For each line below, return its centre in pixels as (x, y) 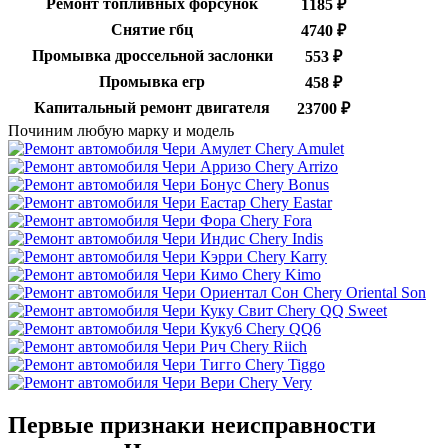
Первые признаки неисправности (192, 425)
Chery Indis (284, 239)
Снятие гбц (152, 30)
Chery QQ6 (281, 329)
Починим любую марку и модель (121, 131)
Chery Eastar (289, 203)
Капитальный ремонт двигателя (152, 108)
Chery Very (273, 383)
